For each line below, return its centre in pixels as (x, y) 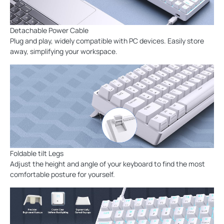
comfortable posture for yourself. (62, 174)
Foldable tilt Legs (37, 153)
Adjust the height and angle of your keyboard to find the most (107, 164)
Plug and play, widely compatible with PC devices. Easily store (107, 41)
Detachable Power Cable (49, 30)
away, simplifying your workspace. (64, 51)
